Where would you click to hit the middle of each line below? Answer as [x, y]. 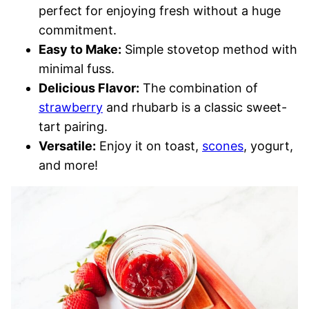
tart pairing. [73, 127]
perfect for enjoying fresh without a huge [160, 11]
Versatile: [67, 146]
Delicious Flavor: [89, 88]
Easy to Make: [80, 50]
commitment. [78, 30]
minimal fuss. [77, 69]
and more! [68, 166]
